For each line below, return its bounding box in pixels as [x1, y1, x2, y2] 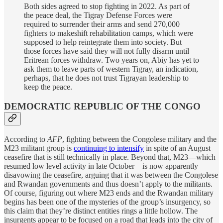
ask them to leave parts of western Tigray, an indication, [24, 65, 198, 74]
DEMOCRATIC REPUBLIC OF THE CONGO [4, 101, 201, 111]
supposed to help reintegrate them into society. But [24, 38, 182, 47]
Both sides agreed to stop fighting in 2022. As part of [24, 2, 190, 11]
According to [4, 134, 47, 143]
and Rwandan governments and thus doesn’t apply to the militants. [4, 179, 213, 188]
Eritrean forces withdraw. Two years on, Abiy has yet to [24, 56, 199, 65]
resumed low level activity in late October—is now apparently [4, 161, 198, 170]
